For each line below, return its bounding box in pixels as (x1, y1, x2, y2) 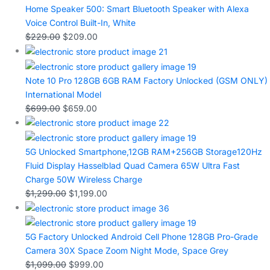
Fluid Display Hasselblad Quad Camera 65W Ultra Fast (25, 160, 240, 171)
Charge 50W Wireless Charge (25, 174, 142, 185)
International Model (25, 89, 101, 99)
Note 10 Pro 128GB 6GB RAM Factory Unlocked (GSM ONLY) (25, 75, 268, 86)
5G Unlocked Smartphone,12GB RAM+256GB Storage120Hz (25, 146, 262, 157)
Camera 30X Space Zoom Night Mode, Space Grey (25, 245, 228, 256)
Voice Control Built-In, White (25, 17, 136, 28)
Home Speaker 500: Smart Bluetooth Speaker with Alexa (25, 4, 249, 14)
